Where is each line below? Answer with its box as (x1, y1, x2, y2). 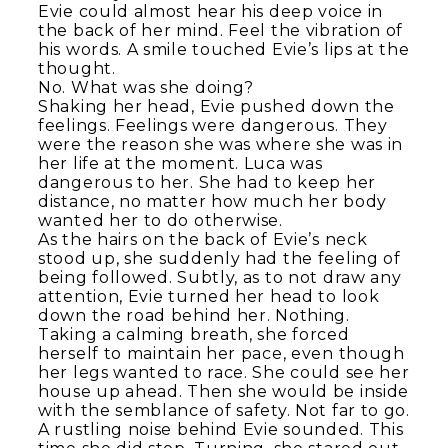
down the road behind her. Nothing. (38, 305, 350, 325)
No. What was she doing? (38, 77, 255, 97)
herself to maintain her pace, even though (38, 343, 405, 363)
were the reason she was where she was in (38, 134, 404, 154)
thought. (38, 58, 116, 78)
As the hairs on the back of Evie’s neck (38, 229, 368, 249)
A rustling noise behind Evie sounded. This (38, 419, 404, 439)
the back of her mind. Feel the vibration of (38, 20, 404, 40)
